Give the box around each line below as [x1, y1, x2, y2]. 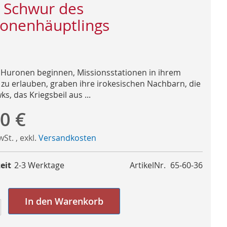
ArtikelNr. [130, 159, 166, 171]
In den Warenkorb [24, 195, 103, 207]
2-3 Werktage [14, 159, 64, 171]
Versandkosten [38, 132, 96, 143]
